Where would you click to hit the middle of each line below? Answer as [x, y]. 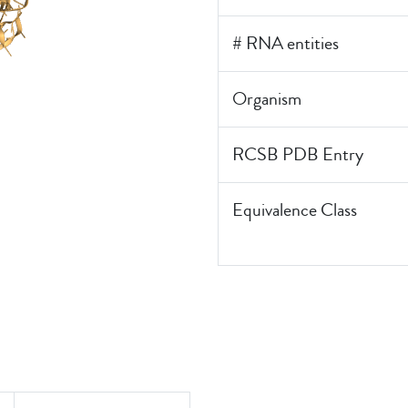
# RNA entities [286, 43]
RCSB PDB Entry [298, 154]
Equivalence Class [295, 210]
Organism [267, 99]
